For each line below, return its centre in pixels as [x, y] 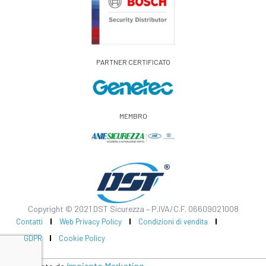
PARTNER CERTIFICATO [133, 61]
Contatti [29, 221]
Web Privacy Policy [90, 221]
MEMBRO [133, 115]
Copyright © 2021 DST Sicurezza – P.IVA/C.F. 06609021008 [133, 208]
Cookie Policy [82, 238]
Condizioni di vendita [173, 221]
